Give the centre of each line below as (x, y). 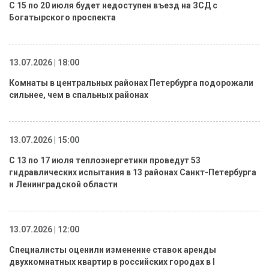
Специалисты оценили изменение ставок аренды (113, 249)
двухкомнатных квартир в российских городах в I (112, 261)
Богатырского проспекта (62, 17)
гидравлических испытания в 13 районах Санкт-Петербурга (133, 172)
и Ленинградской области (63, 184)
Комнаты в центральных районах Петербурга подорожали (131, 83)
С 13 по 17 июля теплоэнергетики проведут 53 (105, 160)
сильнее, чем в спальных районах (79, 95)
